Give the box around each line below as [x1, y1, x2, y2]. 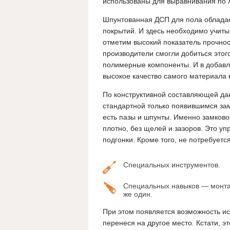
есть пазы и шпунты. [103, 113, 171, 122]
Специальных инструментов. [123, 161, 220, 169]
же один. [123, 190, 152, 199]
